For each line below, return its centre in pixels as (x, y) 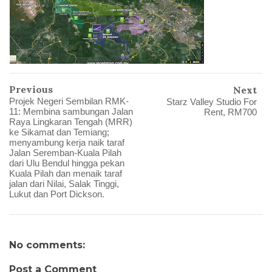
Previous (31, 90)
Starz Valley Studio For (212, 102)
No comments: (47, 245)
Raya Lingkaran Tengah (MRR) (71, 122)
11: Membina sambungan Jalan (71, 112)
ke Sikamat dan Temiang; (59, 132)
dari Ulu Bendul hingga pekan (67, 163)
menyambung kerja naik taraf (67, 143)
